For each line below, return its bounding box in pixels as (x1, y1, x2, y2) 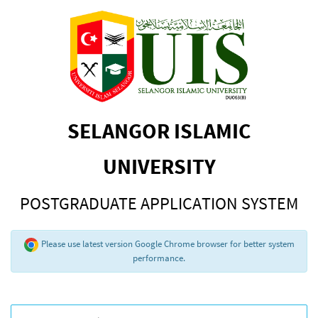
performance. (133, 251, 185, 264)
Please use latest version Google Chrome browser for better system (38, 238, 295, 251)
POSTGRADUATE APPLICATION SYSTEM (20, 192, 298, 214)
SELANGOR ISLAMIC (67, 116, 251, 144)
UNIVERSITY (102, 152, 216, 180)
